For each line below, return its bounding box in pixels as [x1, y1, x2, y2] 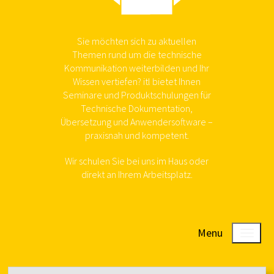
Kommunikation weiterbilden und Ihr [64, 62, 210, 74]
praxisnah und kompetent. [84, 129, 189, 141]
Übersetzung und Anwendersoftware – [61, 116, 213, 128]
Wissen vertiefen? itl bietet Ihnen [73, 75, 201, 87]
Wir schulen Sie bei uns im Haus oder [65, 155, 209, 167]
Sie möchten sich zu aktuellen [77, 35, 197, 47]
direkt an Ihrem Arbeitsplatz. [81, 168, 193, 180]
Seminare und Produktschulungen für [62, 89, 211, 101]
